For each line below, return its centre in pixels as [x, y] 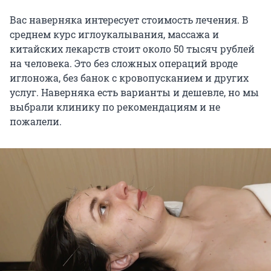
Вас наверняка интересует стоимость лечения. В [129, 19]
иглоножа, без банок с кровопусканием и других [129, 77]
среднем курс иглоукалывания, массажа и [114, 34]
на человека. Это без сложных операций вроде [124, 63]
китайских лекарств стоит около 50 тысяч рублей [132, 48]
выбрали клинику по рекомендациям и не [115, 106]
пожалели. [36, 121]
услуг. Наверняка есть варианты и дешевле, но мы [134, 92]
